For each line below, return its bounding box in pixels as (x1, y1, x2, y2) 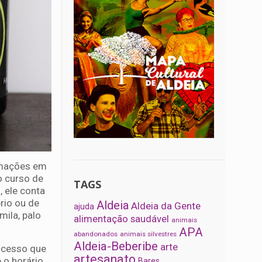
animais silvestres (120, 230, 177, 239)
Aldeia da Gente (131, 200, 201, 212)
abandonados (74, 230, 118, 239)
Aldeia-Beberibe (74, 239, 158, 254)
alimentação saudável (74, 213, 170, 225)
